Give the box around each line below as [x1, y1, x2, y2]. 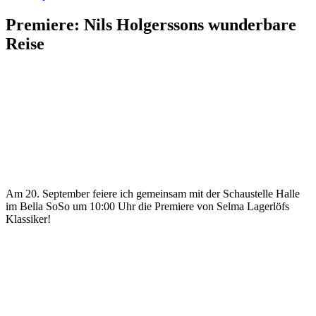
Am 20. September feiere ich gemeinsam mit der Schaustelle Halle [6, 187, 300, 200]
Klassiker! [6, 212, 51, 225]
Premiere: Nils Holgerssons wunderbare [6, 15, 296, 34]
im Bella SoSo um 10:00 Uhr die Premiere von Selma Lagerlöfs [6, 200, 289, 212]
